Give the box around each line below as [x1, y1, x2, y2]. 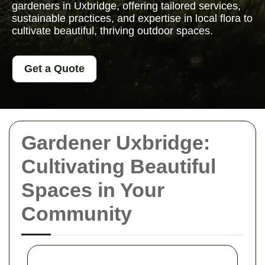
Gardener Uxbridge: [21, 131, 210, 154]
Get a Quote [24, 63, 85, 75]
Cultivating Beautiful [21, 155, 216, 177]
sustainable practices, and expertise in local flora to [12, 12, 253, 24]
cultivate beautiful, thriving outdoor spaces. [12, 25, 213, 37]
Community [21, 202, 132, 225]
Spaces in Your [21, 179, 164, 201]
